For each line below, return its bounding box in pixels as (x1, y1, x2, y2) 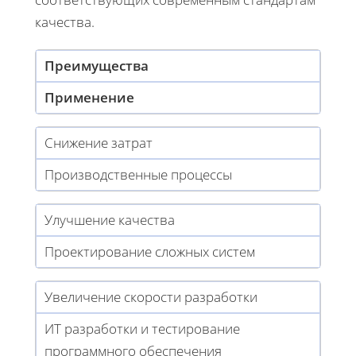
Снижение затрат (44, 133, 153, 152)
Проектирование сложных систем (44, 242, 255, 261)
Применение (44, 87, 134, 106)
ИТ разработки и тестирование (44, 319, 240, 338)
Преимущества (44, 56, 149, 75)
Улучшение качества (44, 210, 175, 229)
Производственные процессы (44, 164, 232, 184)
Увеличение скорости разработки (44, 287, 257, 306)
